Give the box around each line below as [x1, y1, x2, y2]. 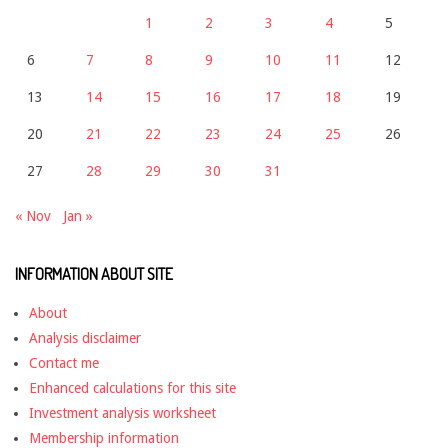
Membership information [29, 429, 179, 446]
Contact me [29, 354, 99, 371]
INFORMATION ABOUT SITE [15, 263, 173, 284]
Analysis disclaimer [29, 329, 141, 346]
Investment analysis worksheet [29, 404, 216, 421]
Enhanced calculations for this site [29, 379, 236, 396]
